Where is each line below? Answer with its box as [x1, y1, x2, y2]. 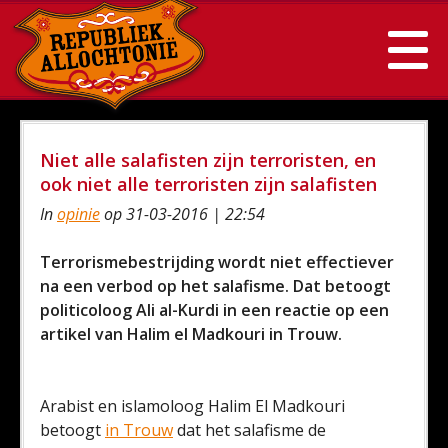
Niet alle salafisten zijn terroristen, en [40, 148, 376, 172]
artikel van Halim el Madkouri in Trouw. [40, 323, 342, 345]
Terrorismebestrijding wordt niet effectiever [40, 251, 394, 273]
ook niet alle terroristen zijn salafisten [40, 172, 377, 196]
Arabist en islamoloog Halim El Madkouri [40, 395, 345, 417]
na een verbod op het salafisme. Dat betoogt [40, 275, 391, 297]
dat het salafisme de [173, 419, 326, 441]
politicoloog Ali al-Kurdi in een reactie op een [40, 299, 389, 321]
